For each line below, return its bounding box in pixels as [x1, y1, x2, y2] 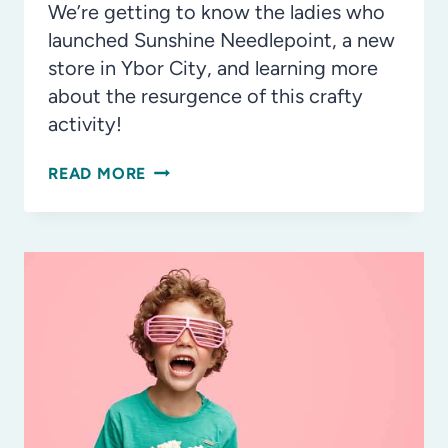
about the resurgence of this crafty [48, 84, 363, 109]
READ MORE [48, 164, 147, 184]
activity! [48, 112, 122, 137]
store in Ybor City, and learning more [48, 56, 378, 81]
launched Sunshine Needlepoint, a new [48, 28, 395, 53]
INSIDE [145, 161, 203, 181]
